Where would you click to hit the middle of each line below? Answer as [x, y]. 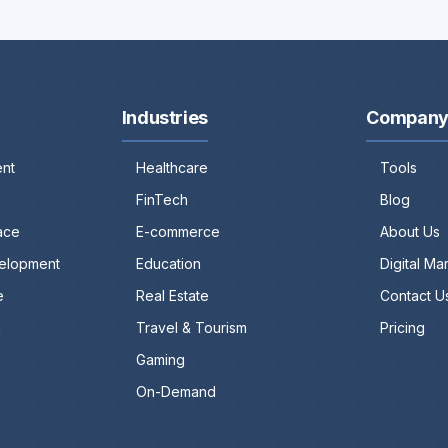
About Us [410, 232]
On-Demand [175, 392]
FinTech [161, 200]
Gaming [160, 360]
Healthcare [171, 168]
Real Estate [172, 296]
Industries [164, 118]
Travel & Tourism [191, 328]
